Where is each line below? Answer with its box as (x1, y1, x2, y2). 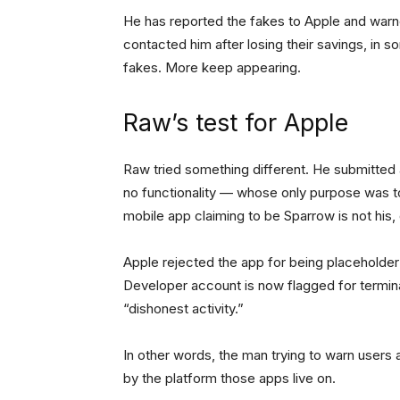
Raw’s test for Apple (123, 107, 348, 137)
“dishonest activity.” (123, 299, 244, 317)
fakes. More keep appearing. (123, 58, 301, 76)
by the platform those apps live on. (123, 369, 336, 387)
